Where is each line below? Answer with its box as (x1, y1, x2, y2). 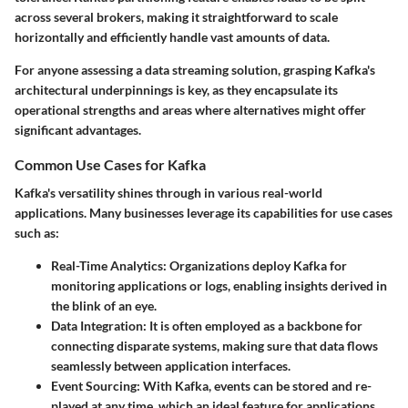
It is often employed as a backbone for (147, 317, 362, 333)
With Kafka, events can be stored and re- (140, 377, 372, 393)
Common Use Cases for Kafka (15, 155, 206, 173)
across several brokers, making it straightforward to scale (15, 8, 338, 25)
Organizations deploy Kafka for (167, 257, 347, 273)
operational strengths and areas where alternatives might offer (15, 101, 366, 117)
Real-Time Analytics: (51, 257, 167, 273)
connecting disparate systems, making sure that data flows (51, 337, 378, 353)
